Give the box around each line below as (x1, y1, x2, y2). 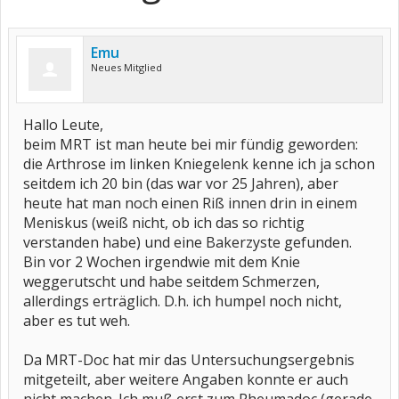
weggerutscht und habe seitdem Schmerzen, (23, 272, 320, 291)
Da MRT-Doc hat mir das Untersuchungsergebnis (23, 350, 354, 370)
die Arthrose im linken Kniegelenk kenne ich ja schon (23, 154, 375, 174)
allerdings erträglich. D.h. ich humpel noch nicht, (23, 291, 342, 311)
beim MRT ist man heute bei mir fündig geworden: (23, 134, 358, 154)
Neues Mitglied (91, 61, 162, 74)
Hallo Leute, (23, 115, 103, 134)
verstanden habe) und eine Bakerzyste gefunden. (23, 232, 352, 252)
